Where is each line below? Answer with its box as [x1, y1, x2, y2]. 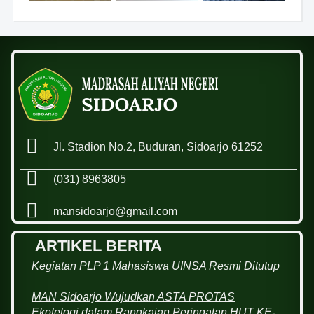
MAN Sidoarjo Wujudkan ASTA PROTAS [32, 291, 235, 303]
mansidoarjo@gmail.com [53, 205, 177, 217]
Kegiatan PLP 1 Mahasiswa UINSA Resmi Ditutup [32, 260, 280, 273]
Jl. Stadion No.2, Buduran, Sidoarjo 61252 [53, 140, 263, 153]
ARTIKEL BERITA [35, 237, 162, 255]
